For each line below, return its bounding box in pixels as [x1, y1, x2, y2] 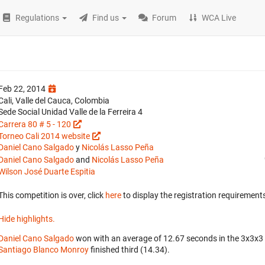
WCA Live [202, 13, 237, 22]
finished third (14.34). [89, 245, 170, 254]
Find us [92, 13, 119, 22]
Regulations [15, 13, 60, 22]
